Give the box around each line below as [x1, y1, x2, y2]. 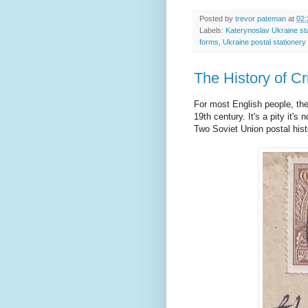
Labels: [199, 26, 225, 35]
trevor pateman [235, 14, 286, 23]
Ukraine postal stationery [223, 38, 306, 47]
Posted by [199, 14, 235, 23]
